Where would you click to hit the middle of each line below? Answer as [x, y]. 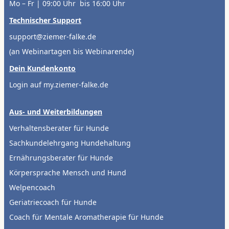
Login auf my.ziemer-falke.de [59, 84]
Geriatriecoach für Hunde [53, 202]
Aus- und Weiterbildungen [56, 111]
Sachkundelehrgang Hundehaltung [70, 143]
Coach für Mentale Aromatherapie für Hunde [86, 217]
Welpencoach [32, 187]
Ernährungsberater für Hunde [61, 157]
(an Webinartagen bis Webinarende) [72, 51]
